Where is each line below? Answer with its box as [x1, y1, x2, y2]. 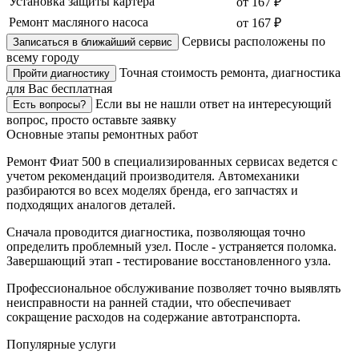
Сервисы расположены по [182, 34, 325, 49]
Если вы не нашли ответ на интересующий [95, 97, 332, 111]
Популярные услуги [6, 337, 116, 352]
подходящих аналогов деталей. [6, 198, 175, 212]
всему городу [6, 50, 79, 65]
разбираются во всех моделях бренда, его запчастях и [6, 184, 298, 198]
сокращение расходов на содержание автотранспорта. [6, 310, 301, 325]
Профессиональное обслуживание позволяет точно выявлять [6, 281, 341, 296]
